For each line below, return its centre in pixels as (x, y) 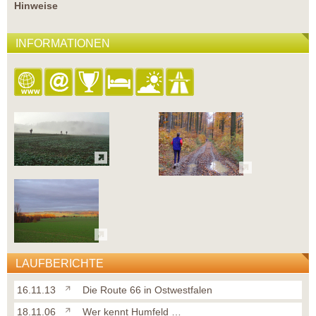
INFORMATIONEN (63, 44)
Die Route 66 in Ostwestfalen (147, 290)
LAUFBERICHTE (60, 264)
